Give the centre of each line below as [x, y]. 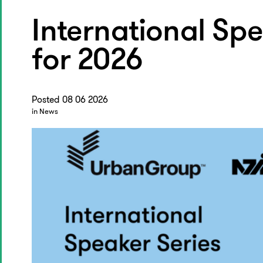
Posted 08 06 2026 [70, 100]
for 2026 [87, 62]
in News [45, 112]
